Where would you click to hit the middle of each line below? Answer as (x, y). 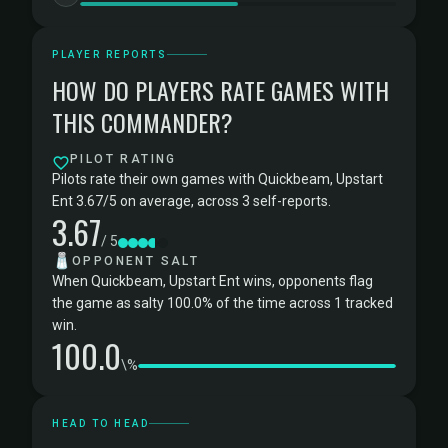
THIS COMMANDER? (142, 122)
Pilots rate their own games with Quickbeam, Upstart (217, 179)
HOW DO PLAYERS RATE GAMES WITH (220, 90)
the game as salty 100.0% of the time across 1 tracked (222, 303)
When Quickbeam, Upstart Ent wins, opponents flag (212, 281)
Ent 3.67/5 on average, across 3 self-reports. (191, 201)
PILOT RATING (123, 159)
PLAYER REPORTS (109, 54)
